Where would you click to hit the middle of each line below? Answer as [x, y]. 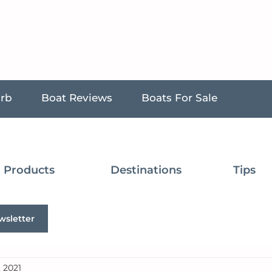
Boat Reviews [77, 98]
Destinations [146, 170]
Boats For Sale [179, 98]
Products [29, 170]
